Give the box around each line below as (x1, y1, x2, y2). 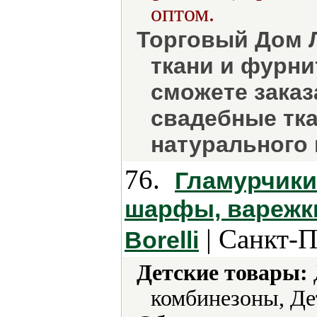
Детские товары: (137, 260, 308, 285)
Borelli (125, 226, 199, 253)
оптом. (151, 1, 214, 26)
